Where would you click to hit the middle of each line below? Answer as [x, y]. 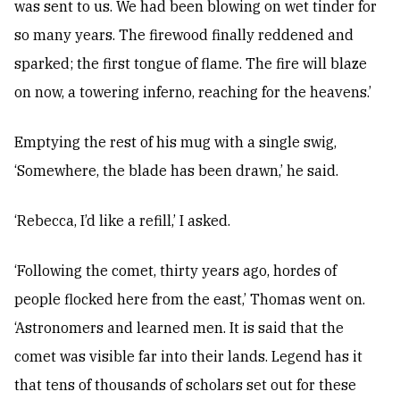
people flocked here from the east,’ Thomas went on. [190, 300]
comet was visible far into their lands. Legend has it [188, 357]
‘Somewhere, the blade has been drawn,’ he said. [176, 171]
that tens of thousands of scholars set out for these [185, 385]
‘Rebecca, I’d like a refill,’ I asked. [122, 221]
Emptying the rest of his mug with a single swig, [175, 142]
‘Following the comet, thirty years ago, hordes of [175, 271]
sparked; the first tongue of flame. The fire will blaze [191, 64]
